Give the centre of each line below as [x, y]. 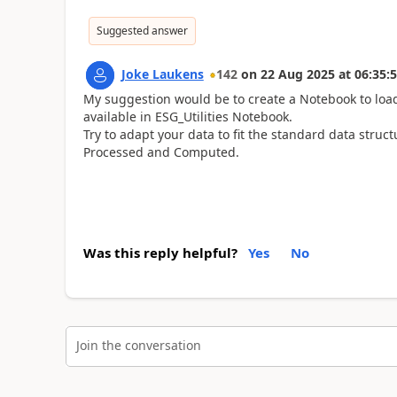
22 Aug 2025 [297, 74]
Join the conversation [138, 345]
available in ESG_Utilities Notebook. [187, 117]
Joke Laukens [162, 74]
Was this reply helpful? [160, 253]
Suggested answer [142, 31]
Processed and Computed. [161, 152]
